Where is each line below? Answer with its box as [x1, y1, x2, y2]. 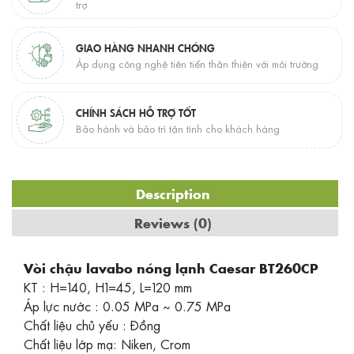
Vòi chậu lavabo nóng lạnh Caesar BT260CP [24, 259, 318, 277]
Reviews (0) [134, 214, 212, 232]
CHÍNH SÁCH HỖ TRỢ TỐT [76, 104, 196, 119]
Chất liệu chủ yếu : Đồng [24, 315, 160, 334]
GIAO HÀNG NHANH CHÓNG [76, 40, 215, 55]
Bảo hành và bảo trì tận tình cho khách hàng [76, 120, 280, 136]
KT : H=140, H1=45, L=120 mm [24, 277, 192, 296]
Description [136, 185, 210, 202]
